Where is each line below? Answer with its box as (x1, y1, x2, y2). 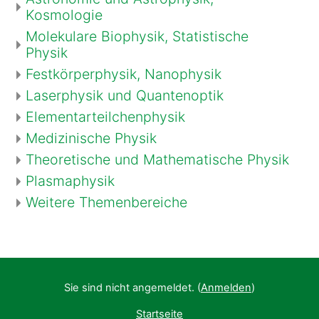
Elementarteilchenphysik (26, 108, 185, 125)
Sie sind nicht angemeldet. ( (64, 281, 201, 294)
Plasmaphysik (26, 172, 115, 189)
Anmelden (201, 281, 251, 294)
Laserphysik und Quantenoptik (26, 86, 224, 104)
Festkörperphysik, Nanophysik (26, 65, 221, 83)
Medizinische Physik (26, 129, 157, 147)
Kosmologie (26, 6, 103, 23)
